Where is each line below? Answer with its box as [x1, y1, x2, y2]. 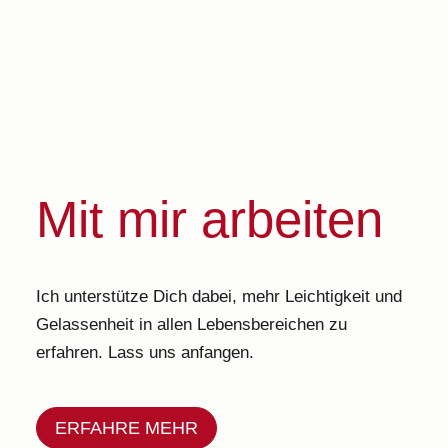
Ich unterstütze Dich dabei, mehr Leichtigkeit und [35, 286, 402, 306]
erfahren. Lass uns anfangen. [35, 342, 254, 362]
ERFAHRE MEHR [54, 418, 198, 439]
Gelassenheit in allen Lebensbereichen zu [35, 314, 347, 334]
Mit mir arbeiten [35, 190, 383, 248]
